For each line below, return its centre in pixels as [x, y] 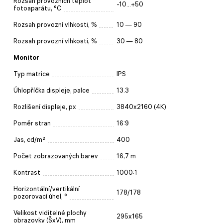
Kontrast [27, 172]
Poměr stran [32, 123]
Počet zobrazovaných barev [56, 156]
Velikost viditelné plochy [50, 213]
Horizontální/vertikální [47, 189]
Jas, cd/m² [29, 139]
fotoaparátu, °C [37, 8]
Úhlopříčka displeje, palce [52, 90]
